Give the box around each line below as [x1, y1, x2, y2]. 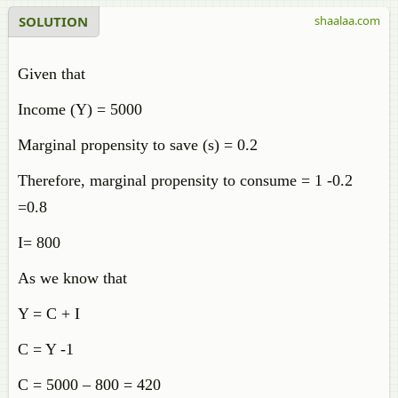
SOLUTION [19, 12, 88, 30]
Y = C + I [18, 305, 80, 322]
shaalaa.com [314, 12, 380, 28]
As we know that [18, 269, 127, 287]
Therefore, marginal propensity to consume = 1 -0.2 [18, 171, 353, 189]
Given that [18, 65, 85, 83]
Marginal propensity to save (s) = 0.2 [18, 136, 258, 154]
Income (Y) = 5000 [18, 100, 142, 118]
